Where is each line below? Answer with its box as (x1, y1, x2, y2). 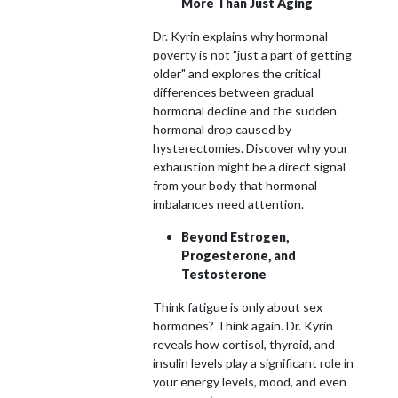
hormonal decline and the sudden (153, 102, 337, 118)
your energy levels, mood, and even (153, 373, 346, 389)
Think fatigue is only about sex (153, 298, 322, 314)
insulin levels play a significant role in (153, 354, 354, 370)
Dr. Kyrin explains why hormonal (153, 28, 328, 44)
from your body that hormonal (153, 177, 317, 193)
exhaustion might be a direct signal (153, 158, 346, 174)
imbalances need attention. (153, 195, 304, 211)
